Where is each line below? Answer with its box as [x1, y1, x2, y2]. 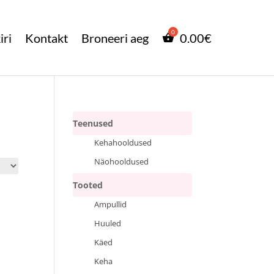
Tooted [73, 179, 103, 191]
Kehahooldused [94, 138, 152, 148]
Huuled [94, 218, 122, 229]
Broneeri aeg [81, 30, 149, 45]
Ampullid [94, 199, 127, 210]
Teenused [73, 117, 114, 129]
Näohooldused [94, 157, 149, 167]
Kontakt [25, 30, 68, 45]
